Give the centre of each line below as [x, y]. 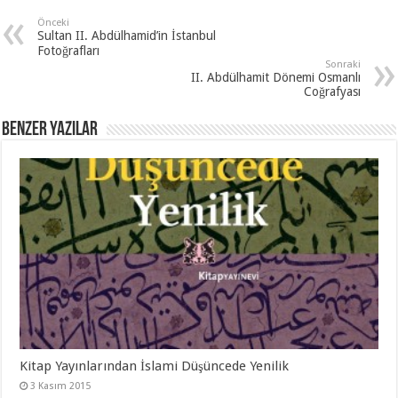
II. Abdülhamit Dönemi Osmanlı [275, 78]
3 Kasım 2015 [61, 386]
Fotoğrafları [69, 51]
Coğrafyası [332, 92]
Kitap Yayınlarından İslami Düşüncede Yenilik [155, 366]
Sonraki [342, 65]
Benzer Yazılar [50, 131]
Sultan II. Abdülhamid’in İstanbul [127, 36]
